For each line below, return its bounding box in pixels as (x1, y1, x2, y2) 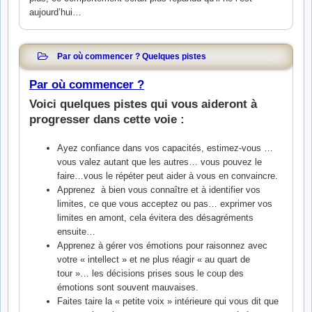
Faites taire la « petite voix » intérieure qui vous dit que (56, 295, 279, 306)
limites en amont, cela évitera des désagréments (56, 212, 253, 223)
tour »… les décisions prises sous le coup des (56, 267, 244, 279)
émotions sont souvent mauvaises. (56, 281, 198, 292)
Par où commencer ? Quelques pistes (57, 51, 206, 61)
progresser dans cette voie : (29, 112, 185, 126)
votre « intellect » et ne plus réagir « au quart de (56, 253, 250, 265)
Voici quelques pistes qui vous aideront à (29, 97, 257, 111)
